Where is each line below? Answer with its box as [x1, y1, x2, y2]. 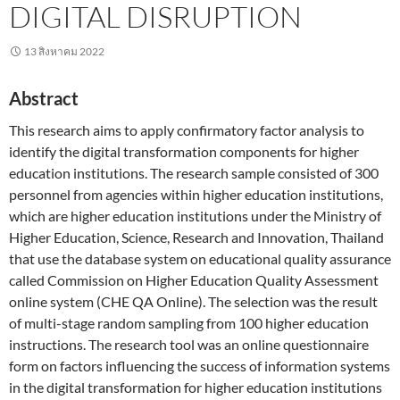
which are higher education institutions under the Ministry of [9, 206, 381, 224]
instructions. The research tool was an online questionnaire [9, 335, 369, 353]
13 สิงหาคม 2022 [24, 44, 104, 58]
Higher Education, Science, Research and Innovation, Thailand [9, 228, 384, 246]
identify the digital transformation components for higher [9, 142, 359, 160]
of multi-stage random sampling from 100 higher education [9, 313, 369, 331]
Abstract [9, 87, 79, 109]
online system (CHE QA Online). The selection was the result [9, 292, 378, 310]
